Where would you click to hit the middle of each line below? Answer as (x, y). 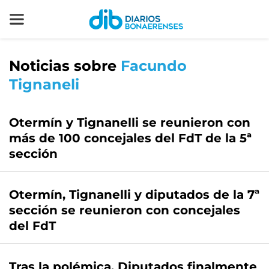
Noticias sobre (65, 66)
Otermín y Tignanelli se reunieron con (130, 122)
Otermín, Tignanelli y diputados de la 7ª (134, 195)
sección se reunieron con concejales (125, 210)
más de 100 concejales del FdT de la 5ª (130, 138)
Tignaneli (44, 84)
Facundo (154, 66)
